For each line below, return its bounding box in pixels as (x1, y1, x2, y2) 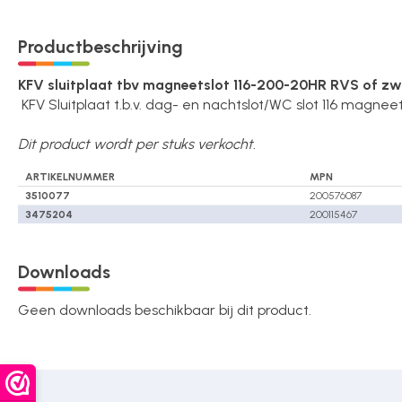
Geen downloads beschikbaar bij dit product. (18, 301, 311, 319)
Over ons (22, 6, 83, 23)
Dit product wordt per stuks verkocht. (18, 135, 256, 153)
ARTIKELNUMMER (25, 170, 115, 183)
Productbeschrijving (18, 36, 183, 57)
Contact (59, 83, 116, 100)
